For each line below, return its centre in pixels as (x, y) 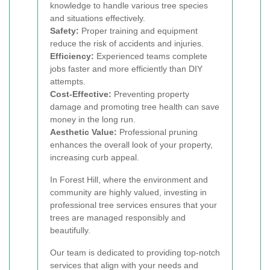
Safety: (64, 31)
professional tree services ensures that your (133, 205)
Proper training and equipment (138, 31)
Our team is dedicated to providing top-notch (135, 253)
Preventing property (150, 94)
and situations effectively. (98, 18)
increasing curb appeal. (95, 157)
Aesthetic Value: (83, 132)
